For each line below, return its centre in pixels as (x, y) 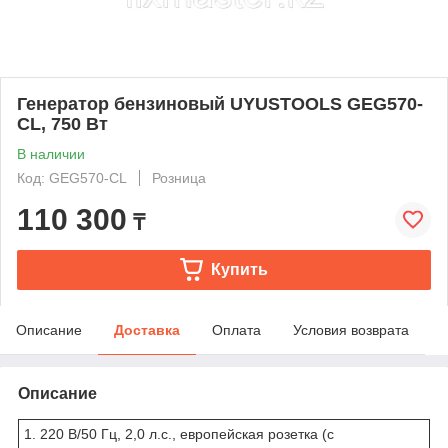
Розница (179, 177)
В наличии (51, 153)
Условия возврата (351, 329)
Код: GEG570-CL (72, 177)
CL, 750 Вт (62, 123)
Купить (239, 269)
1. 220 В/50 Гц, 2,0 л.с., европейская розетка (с (179, 433)
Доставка (147, 329)
